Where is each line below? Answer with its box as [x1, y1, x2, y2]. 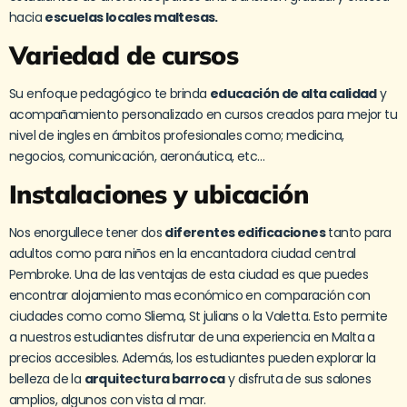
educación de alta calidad [209, 84, 377, 103]
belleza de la [9, 369, 84, 388]
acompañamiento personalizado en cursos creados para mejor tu [9, 104, 397, 124]
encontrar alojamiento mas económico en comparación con [9, 285, 371, 304]
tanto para [325, 223, 392, 242]
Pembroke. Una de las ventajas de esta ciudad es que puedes [9, 264, 369, 283]
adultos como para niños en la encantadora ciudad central [9, 243, 356, 263]
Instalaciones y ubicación [9, 177, 308, 210]
